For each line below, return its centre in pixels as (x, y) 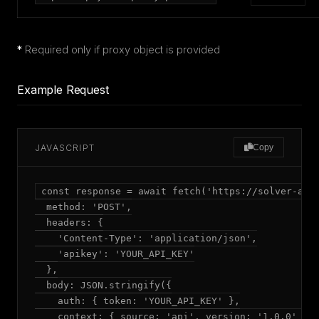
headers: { (69, 223)
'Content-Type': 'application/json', (146, 238)
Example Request (63, 90)
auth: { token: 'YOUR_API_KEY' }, (137, 301)
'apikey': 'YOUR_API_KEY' (115, 254)
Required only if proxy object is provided (121, 49)
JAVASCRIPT (65, 147)
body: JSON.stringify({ (103, 285)
